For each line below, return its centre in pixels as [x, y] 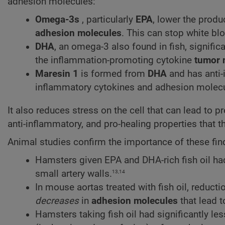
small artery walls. [74, 174]
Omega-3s [57, 20]
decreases [57, 201]
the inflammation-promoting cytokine [115, 61]
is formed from [113, 74]
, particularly [107, 20]
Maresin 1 [57, 74]
